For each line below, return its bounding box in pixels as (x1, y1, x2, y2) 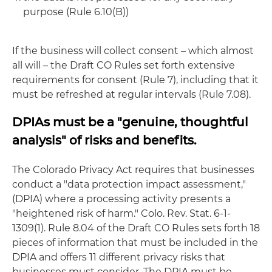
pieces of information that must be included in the (12, 237, 258, 248)
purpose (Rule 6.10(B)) (23, 6, 129, 18)
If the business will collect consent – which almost (12, 45, 254, 56)
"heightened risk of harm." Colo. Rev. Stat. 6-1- (12, 208, 231, 219)
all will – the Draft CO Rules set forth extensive (12, 59, 235, 71)
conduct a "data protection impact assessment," (12, 178, 246, 190)
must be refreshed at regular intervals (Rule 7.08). (12, 89, 251, 100)
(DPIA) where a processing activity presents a (12, 193, 231, 205)
